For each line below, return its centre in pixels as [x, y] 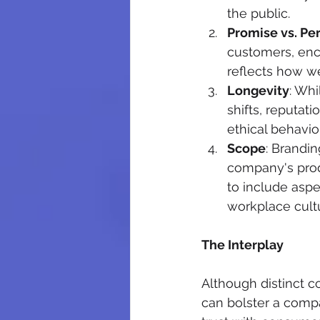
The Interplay [242, 245]
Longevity [258, 91]
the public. [259, 14]
